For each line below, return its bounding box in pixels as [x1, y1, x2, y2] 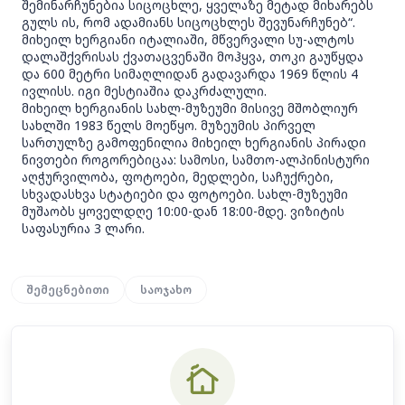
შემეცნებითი [26, 282, 109, 297]
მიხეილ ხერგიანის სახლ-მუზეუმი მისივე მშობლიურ [22, 99, 358, 117]
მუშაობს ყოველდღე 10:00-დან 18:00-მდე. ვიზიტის [22, 202, 344, 220]
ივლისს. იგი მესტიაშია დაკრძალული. [22, 82, 267, 99]
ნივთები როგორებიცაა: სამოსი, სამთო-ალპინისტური [22, 151, 370, 168]
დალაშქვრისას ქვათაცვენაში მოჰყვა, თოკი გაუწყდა [22, 48, 363, 65]
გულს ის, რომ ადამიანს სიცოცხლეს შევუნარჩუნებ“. [22, 14, 355, 31]
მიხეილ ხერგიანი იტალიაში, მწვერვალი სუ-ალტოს [22, 31, 354, 48]
